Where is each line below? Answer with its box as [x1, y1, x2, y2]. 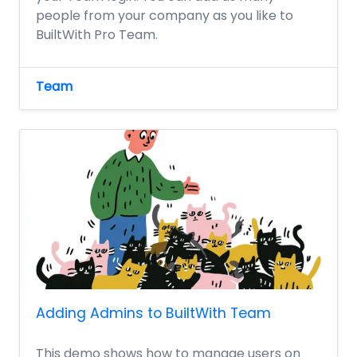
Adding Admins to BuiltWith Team [36, 303, 271, 323]
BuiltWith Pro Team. [36, 25, 158, 44]
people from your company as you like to [36, 6, 293, 25]
